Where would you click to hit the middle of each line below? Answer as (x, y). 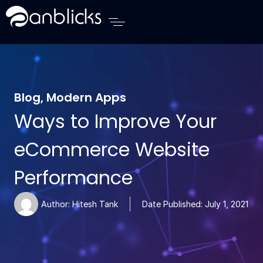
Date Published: (172, 204)
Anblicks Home (44, 11)
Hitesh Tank (94, 204)
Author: (55, 204)
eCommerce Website (112, 149)
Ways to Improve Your (115, 121)
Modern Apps (86, 97)
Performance (73, 178)
